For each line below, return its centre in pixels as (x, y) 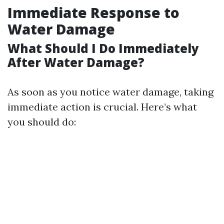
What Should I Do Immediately (103, 48)
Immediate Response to (93, 12)
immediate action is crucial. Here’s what (102, 106)
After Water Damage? (76, 62)
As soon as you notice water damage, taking (110, 91)
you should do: (42, 121)
